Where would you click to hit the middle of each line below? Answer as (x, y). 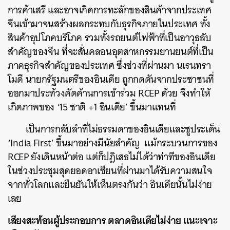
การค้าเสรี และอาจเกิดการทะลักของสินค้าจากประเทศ (110, 10)
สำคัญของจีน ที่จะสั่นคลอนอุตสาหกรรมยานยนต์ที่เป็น (111, 51)
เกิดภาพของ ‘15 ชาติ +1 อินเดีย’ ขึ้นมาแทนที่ (92, 107)
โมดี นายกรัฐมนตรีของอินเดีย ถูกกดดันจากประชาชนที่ (111, 79)
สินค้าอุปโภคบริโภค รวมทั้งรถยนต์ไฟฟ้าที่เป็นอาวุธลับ (110, 37)
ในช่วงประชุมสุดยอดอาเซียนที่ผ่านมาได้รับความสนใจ (110, 170)
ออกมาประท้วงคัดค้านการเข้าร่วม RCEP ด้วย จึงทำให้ (109, 93)
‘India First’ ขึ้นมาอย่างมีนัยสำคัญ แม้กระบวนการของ (113, 143)
